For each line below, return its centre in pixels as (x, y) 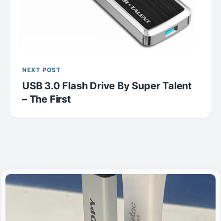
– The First (47, 99)
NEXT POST (41, 70)
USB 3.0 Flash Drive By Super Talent (107, 86)
